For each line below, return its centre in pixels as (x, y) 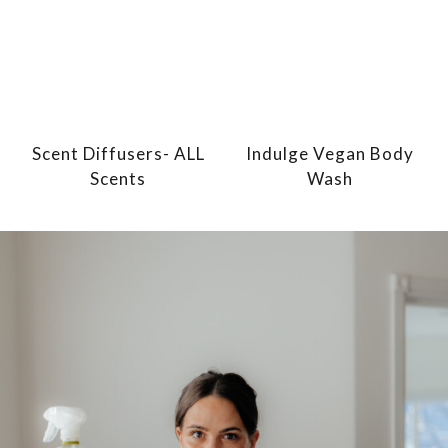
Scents (118, 178)
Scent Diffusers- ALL (118, 153)
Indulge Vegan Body (330, 153)
